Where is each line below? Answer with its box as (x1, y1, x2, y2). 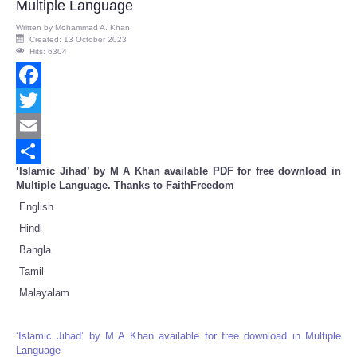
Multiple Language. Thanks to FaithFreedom (16, 179, 234, 192)
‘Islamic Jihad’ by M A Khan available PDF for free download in (16, 165, 341, 178)
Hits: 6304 (29, 47, 67, 57)
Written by (16, 23, 55, 33)
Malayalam (16, 287, 73, 300)
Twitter (16, 120, 46, 132)
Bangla (16, 244, 54, 257)
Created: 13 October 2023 (29, 35, 127, 45)
